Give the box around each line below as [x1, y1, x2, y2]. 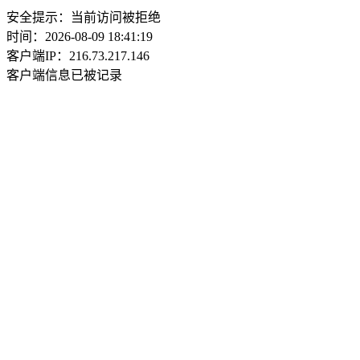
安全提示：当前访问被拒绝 [6, 10, 161, 24]
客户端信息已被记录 [6, 68, 122, 82]
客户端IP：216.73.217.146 [6, 49, 149, 63]
